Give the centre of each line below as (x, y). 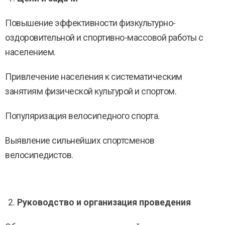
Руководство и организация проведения (104, 202)
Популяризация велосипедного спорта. (82, 116)
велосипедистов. (39, 155)
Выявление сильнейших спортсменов (80, 141)
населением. (30, 52)
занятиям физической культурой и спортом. (91, 91)
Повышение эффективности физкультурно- (90, 23)
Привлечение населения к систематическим (94, 77)
